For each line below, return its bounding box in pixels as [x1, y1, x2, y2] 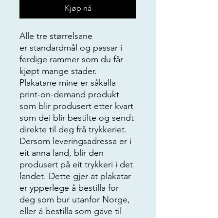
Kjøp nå [64, 3, 91, 13]
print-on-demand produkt [19, 89, 119, 100]
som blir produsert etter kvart [19, 100, 133, 111]
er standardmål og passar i [19, 42, 122, 53]
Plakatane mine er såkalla [19, 77, 116, 88]
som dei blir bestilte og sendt [19, 112, 134, 123]
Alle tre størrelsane [19, 30, 92, 41]
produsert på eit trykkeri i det [19, 159, 133, 170]
